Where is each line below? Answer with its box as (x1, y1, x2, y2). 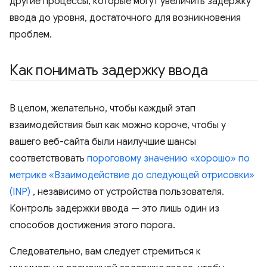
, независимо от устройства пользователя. (30, 186, 224, 198)
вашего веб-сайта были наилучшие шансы (10, 136, 196, 148)
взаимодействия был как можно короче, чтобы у (10, 119, 226, 132)
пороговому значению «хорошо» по (87, 153, 250, 165)
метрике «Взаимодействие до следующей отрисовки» (10, 169, 254, 182)
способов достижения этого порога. (10, 219, 175, 232)
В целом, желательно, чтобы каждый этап (10, 103, 195, 115)
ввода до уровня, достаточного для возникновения (10, 12, 241, 24)
